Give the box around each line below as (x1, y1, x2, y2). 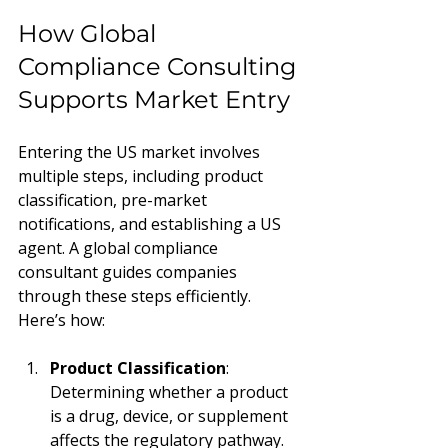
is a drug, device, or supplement (50, 404, 292, 427)
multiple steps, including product (18, 164, 267, 187)
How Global (18, 18, 162, 48)
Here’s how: (18, 308, 105, 331)
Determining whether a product (50, 380, 292, 403)
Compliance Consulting (18, 51, 302, 81)
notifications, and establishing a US (18, 212, 285, 235)
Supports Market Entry (18, 84, 290, 114)
